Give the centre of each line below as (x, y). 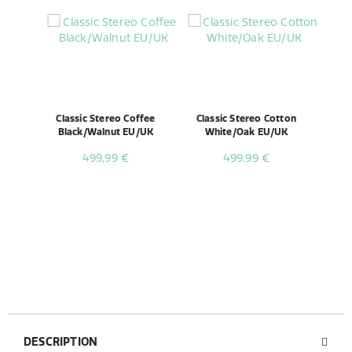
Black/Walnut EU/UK (106, 132)
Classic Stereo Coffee (106, 119)
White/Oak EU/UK (246, 132)
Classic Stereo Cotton (246, 119)
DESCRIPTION (61, 342)
